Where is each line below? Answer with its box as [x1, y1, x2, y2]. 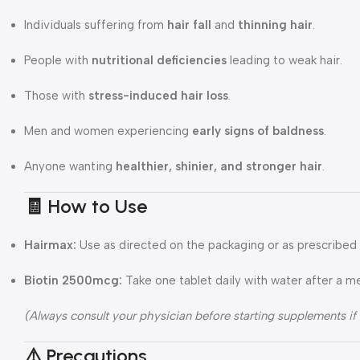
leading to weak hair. [227, 52, 342, 67]
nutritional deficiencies [92, 52, 227, 67]
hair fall [167, 17, 211, 32]
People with [24, 52, 92, 67]
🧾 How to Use [24, 194, 147, 218]
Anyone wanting [24, 158, 116, 174]
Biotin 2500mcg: [24, 272, 122, 288]
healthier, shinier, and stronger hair [116, 158, 322, 174]
